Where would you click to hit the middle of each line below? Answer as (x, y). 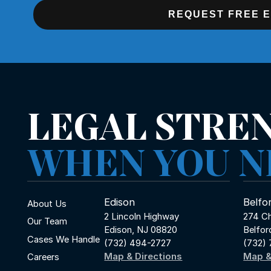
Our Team (47, 222)
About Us (47, 204)
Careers (43, 257)
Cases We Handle (64, 239)
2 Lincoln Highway (142, 217)
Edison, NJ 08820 (141, 230)
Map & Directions (143, 257)
